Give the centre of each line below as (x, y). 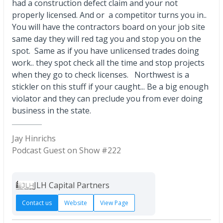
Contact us (37, 203)
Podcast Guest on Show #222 (66, 150)
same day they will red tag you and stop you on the (107, 39)
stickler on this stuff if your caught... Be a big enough (110, 86)
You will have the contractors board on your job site (109, 27)
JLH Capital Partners (72, 185)
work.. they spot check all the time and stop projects (108, 62)
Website (76, 203)
